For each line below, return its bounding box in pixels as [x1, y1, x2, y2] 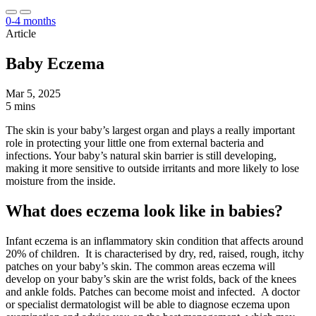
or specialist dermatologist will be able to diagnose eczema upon [6, 298, 290, 310]
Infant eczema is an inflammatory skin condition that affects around [6, 234, 303, 247]
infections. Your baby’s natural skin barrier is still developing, [6, 149, 276, 162]
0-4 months [6, 15, 56, 27]
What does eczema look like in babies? [6, 201, 283, 220]
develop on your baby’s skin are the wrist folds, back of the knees [6, 272, 296, 285]
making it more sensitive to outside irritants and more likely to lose [6, 162, 299, 174]
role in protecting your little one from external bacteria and [6, 136, 264, 149]
